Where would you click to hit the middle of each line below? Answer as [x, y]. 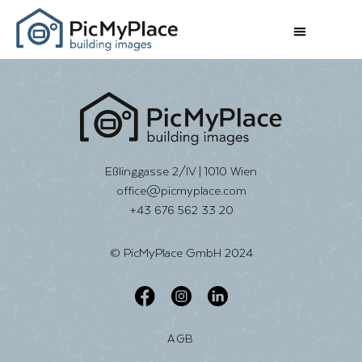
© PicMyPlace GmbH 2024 [181, 253]
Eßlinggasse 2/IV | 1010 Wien [181, 171]
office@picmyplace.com [181, 191]
